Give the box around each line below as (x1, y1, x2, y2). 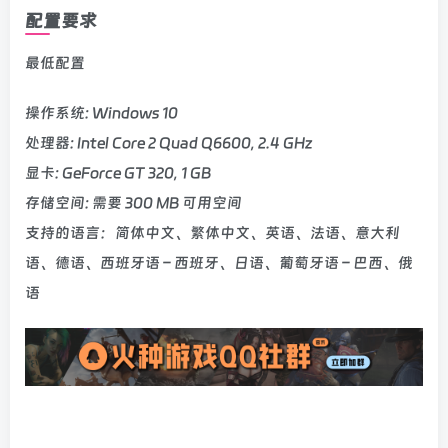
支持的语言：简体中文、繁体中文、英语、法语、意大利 (25, 223, 400, 242)
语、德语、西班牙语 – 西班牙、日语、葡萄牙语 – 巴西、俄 (25, 253, 413, 272)
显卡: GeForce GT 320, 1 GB (25, 163, 211, 182)
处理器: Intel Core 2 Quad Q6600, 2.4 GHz (25, 133, 312, 152)
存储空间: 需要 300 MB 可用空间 (25, 193, 242, 212)
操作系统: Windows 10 (25, 103, 178, 122)
